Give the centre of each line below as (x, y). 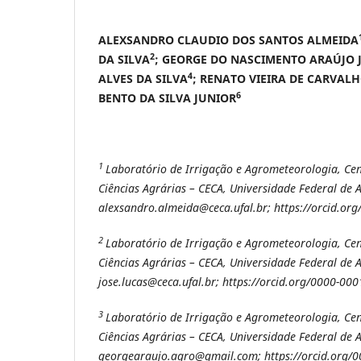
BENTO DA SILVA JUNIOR (167, 98)
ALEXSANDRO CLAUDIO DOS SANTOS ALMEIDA (228, 39)
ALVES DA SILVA (143, 78)
